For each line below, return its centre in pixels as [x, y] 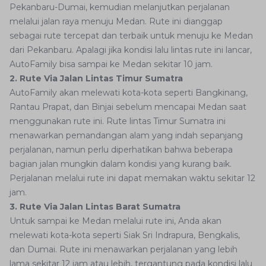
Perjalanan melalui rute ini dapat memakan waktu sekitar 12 [132, 178]
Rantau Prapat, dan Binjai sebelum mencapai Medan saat [128, 107]
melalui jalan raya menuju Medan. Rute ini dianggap [116, 22]
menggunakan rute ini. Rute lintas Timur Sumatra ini [118, 121]
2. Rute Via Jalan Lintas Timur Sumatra [96, 79]
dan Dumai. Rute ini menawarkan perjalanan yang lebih [123, 250]
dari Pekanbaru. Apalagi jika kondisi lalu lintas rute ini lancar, [131, 50]
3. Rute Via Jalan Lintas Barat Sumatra [95, 207]
